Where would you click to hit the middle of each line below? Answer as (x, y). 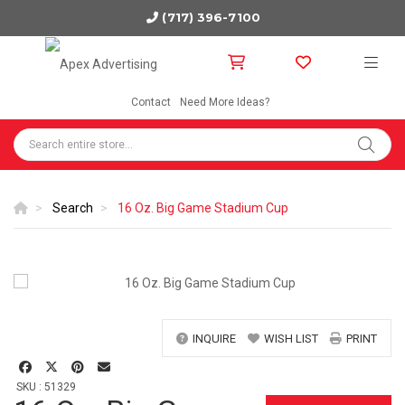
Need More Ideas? (225, 102)
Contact (151, 102)
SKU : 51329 (46, 387)
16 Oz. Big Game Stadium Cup (203, 208)
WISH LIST (291, 339)
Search (73, 208)
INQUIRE (214, 339)
